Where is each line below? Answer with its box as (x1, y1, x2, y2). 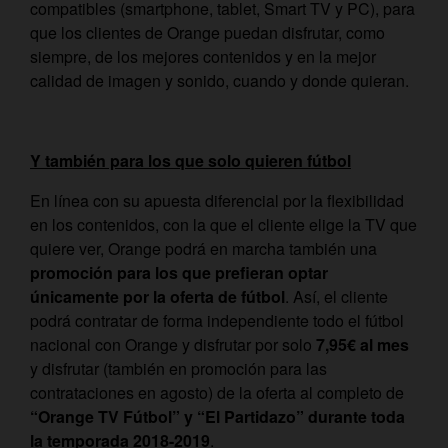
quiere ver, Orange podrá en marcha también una (30, 237, 377, 261)
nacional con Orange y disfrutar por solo (30, 333, 316, 357)
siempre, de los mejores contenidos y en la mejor (30, 45, 376, 69)
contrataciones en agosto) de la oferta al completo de (30, 381, 404, 405)
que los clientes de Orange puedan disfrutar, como (30, 21, 385, 45)
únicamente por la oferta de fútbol (30, 285, 285, 309)
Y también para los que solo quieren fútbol (30, 149, 351, 173)
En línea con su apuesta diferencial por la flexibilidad (30, 189, 404, 213)
